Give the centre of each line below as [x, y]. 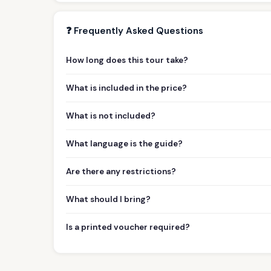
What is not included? [111, 116]
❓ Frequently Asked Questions [135, 31]
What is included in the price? [126, 88]
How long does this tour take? [127, 60]
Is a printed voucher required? [128, 227]
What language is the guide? [124, 143]
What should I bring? [108, 199]
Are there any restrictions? [121, 171]
